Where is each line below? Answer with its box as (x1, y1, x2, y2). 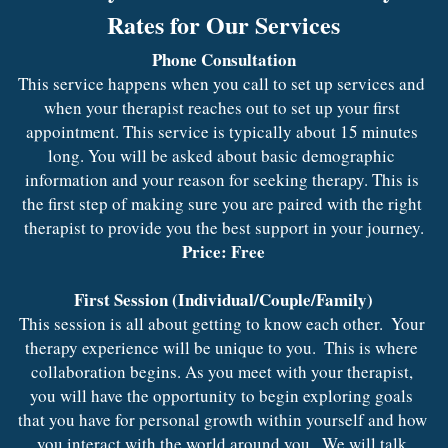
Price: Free (182, 238, 266, 264)
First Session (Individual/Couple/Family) (74, 286, 374, 312)
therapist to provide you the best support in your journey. (23, 215, 424, 239)
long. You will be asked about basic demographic (48, 143, 396, 167)
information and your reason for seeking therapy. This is (24, 167, 419, 191)
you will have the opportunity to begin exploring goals (30, 383, 414, 407)
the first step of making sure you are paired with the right (21, 191, 422, 215)
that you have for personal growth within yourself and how (18, 407, 428, 431)
